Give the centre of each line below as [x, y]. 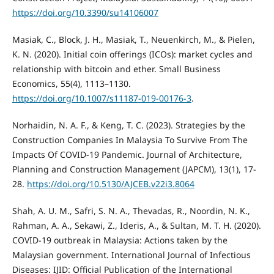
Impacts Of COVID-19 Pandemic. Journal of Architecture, [127, 155]
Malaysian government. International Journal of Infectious [131, 255]
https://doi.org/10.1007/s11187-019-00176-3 [102, 98]
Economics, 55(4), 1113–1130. [71, 84]
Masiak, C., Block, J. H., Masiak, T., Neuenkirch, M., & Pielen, [133, 40]
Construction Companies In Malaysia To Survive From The [130, 140]
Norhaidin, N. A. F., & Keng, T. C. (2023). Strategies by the [128, 125]
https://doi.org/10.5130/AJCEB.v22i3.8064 [110, 184]
